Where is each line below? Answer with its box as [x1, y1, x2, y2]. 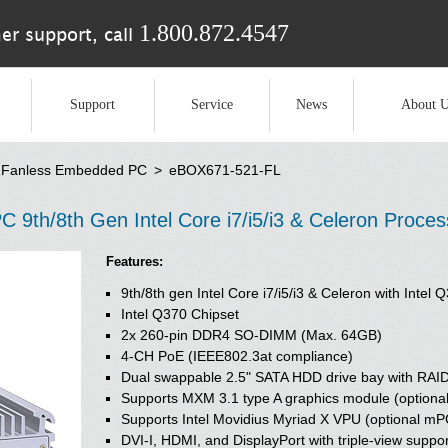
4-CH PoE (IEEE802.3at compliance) [121, 348, 353, 364]
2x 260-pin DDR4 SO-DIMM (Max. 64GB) [121, 327, 382, 343]
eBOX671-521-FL [169, 162, 281, 178]
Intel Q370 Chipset [121, 306, 239, 322]
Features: [106, 254, 163, 269]
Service [190, 96, 233, 112]
